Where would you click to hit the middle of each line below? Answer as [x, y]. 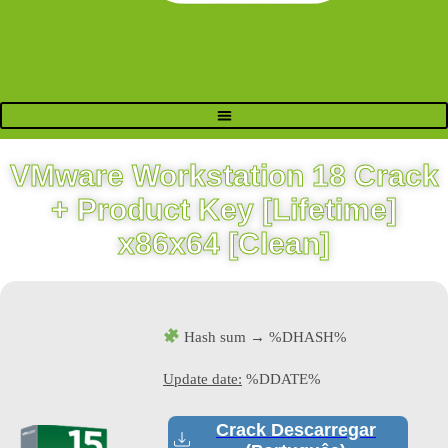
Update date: [202, 378]
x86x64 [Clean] [224, 243]
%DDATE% [281, 378]
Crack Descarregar [295, 429]
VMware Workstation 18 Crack [224, 175]
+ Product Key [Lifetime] [224, 209]
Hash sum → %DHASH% [264, 336]
